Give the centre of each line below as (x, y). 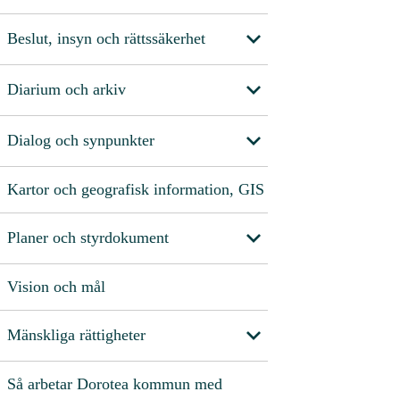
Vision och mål (56, 286)
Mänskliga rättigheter (76, 335)
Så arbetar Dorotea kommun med (115, 383)
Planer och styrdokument (88, 238)
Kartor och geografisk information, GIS (136, 189)
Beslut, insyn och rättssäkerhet (106, 39)
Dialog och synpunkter (81, 141)
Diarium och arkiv (67, 90)
